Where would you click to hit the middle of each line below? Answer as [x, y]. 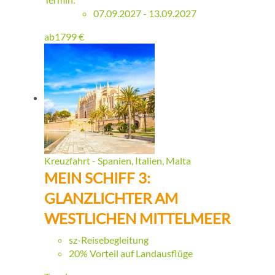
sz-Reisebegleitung [109, 240]
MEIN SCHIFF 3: [97, 178]
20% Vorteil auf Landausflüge [131, 254]
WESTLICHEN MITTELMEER [137, 219]
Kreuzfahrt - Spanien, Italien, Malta [118, 161]
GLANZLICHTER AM [111, 198]
